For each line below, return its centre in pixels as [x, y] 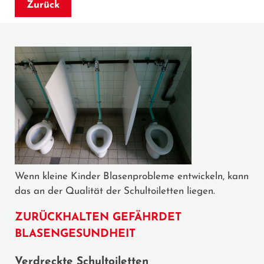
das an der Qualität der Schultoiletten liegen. [115, 191]
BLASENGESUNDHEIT [75, 234]
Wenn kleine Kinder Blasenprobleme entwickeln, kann [132, 176]
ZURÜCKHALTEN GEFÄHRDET [98, 217]
